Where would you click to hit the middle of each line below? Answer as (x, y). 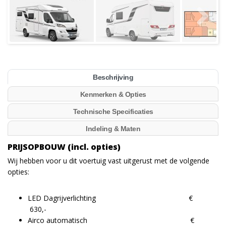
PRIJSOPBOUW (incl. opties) (64, 147)
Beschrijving (113, 77)
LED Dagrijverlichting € (115, 198)
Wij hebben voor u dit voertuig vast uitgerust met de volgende (108, 161)
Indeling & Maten (113, 129)
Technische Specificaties (113, 112)
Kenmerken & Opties (113, 95)
